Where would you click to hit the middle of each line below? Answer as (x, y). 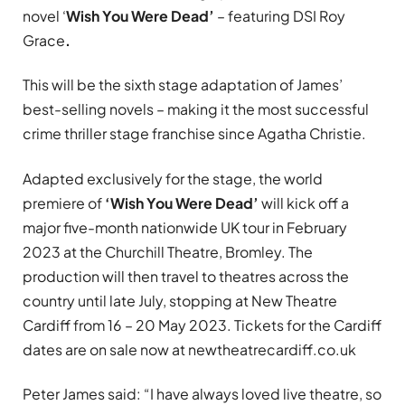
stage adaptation (217, 85)
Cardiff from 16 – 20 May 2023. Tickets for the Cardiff (202, 325)
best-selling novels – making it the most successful (196, 109)
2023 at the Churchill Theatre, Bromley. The (168, 251)
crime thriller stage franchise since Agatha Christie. (196, 134)
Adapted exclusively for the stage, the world (173, 178)
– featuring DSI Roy (281, 16)
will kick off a (304, 202)
